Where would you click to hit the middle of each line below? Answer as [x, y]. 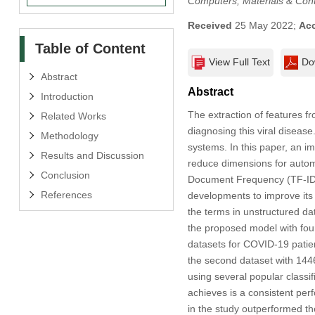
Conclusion [65, 175]
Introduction [67, 96]
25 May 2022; [265, 25]
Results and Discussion [92, 155]
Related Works [73, 116]
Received [210, 25]
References [66, 194]
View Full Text [239, 62]
